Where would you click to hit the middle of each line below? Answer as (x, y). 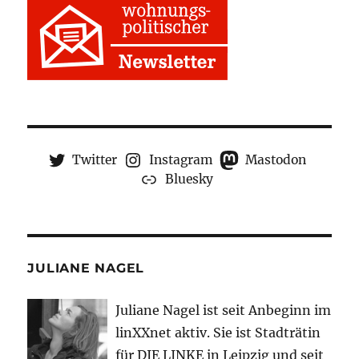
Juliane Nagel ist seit (182, 311)
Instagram (181, 160)
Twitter (95, 160)
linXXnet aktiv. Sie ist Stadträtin (218, 333)
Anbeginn (280, 311)
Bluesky (189, 179)
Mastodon (275, 160)
